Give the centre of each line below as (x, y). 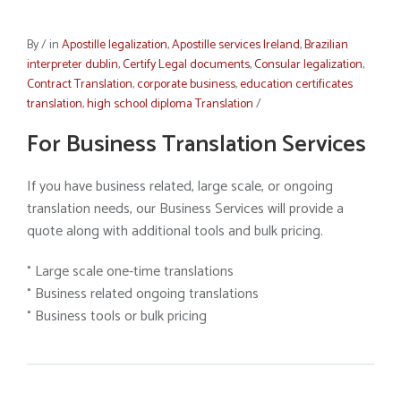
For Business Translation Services (196, 145)
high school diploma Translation (170, 104)
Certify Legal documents (186, 65)
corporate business (186, 85)
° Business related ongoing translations (143, 294)
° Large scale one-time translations (130, 272)
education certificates (296, 85)
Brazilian (326, 45)
